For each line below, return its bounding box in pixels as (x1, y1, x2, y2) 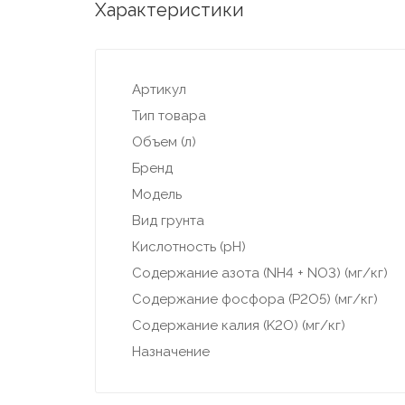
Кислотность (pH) (131, 239, 246, 256)
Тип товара (131, 108, 206, 125)
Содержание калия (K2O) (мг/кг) (131, 317, 345, 334)
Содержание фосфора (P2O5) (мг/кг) (131, 291, 378, 308)
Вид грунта (131, 212, 204, 230)
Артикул (131, 81, 186, 99)
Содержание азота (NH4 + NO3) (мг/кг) (131, 265, 388, 282)
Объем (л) (131, 134, 196, 151)
